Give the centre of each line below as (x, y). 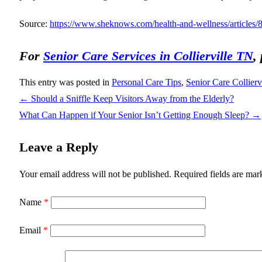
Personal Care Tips (146, 82)
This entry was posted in (65, 82)
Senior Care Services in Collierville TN (148, 56)
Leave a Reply (59, 147)
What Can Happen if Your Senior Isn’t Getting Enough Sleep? (135, 115)
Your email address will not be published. (95, 174)
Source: (35, 23)
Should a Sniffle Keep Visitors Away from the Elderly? (131, 98)
